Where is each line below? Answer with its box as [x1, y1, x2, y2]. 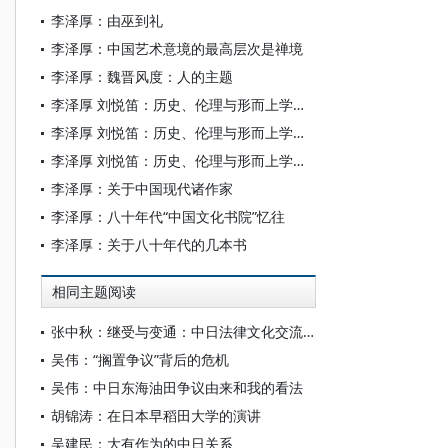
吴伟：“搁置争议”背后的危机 [51, 350, 229, 369]
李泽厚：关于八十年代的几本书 [51, 235, 247, 254]
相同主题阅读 [52, 284, 136, 300]
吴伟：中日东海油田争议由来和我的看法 [51, 378, 303, 397]
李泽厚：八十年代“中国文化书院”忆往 [51, 207, 285, 226]
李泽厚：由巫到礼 [51, 11, 163, 30]
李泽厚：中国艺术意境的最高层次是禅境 [51, 39, 303, 58]
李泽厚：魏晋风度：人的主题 [51, 67, 233, 86]
